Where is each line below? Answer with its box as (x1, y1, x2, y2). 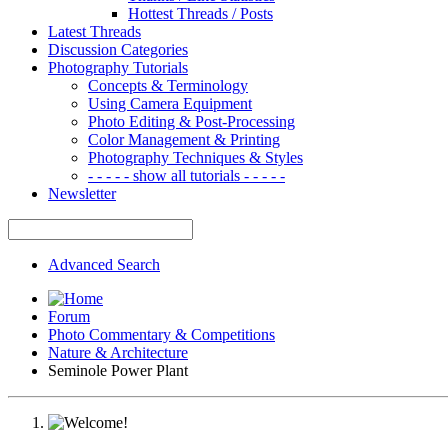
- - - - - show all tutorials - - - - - (88, 166, 285, 184)
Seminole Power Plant (48, 361, 188, 379)
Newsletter (48, 184, 116, 202)
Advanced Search (48, 255, 160, 273)
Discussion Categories (48, 40, 188, 58)
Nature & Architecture (48, 343, 188, 361)
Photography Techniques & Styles (88, 148, 303, 166)
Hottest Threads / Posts (128, 4, 273, 22)
